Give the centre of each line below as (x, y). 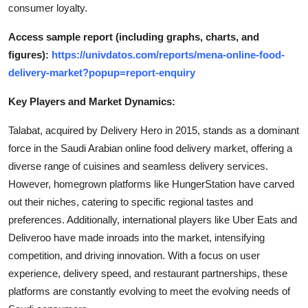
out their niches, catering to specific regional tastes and (131, 201)
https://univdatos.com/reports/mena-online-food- (168, 54)
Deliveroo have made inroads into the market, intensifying (136, 237)
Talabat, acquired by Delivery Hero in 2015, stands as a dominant (154, 130)
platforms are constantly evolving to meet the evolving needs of (149, 291)
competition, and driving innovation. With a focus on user (134, 255)
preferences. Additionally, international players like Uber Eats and (153, 219)
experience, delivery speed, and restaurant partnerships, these (148, 273)
